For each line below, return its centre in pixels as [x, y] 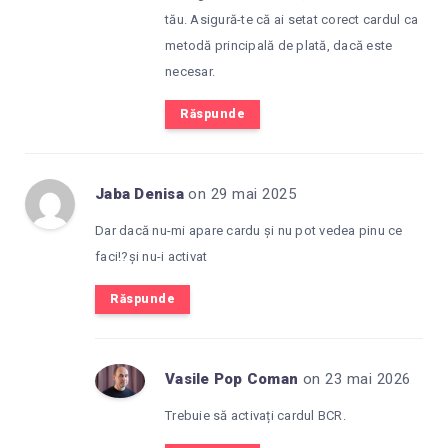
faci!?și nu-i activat [151, 257]
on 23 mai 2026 [356, 379]
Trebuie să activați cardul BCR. [255, 416]
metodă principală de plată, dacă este [279, 46]
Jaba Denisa [139, 194]
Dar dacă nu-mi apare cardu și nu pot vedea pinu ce [249, 231]
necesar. [190, 72]
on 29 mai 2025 [242, 194]
